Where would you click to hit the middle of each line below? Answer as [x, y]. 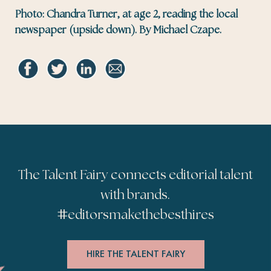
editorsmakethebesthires [141, 215]
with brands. [135, 195]
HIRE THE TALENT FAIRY [135, 254]
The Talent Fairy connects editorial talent [135, 175]
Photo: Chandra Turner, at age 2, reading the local [126, 15]
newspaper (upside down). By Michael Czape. [118, 30]
